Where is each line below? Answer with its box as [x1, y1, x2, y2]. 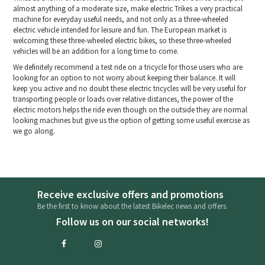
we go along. [13, 126, 56, 137]
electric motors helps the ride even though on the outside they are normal [13, 105, 248, 115]
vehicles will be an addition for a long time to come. [13, 46, 179, 57]
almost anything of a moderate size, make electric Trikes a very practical [13, 4, 243, 14]
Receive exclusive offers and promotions [37, 188, 224, 202]
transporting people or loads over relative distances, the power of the [13, 94, 234, 105]
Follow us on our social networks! [56, 215, 209, 229]
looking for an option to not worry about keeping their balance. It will [13, 73, 236, 83]
